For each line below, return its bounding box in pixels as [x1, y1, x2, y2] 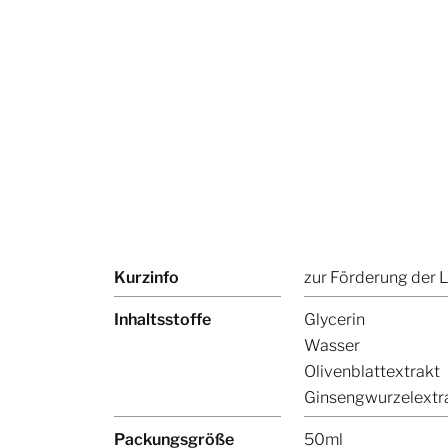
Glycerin [303, 310, 365, 330]
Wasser [303, 336, 360, 356]
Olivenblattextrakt [303, 362, 440, 382]
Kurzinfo [114, 268, 179, 288]
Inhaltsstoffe [114, 310, 211, 330]
